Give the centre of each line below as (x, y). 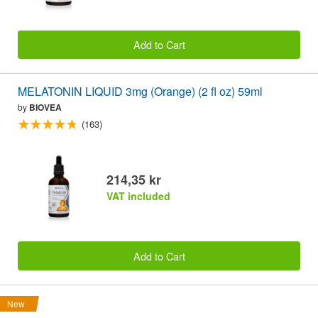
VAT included (138, 196)
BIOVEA (45, 108)
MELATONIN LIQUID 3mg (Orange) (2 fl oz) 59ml (140, 92)
